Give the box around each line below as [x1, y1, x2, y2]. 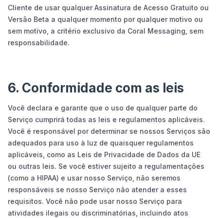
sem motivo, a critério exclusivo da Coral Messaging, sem [8, 26, 203, 35]
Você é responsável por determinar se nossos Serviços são [8, 127, 210, 135]
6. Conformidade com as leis [8, 80, 184, 95]
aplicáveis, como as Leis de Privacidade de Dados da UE [8, 150, 200, 159]
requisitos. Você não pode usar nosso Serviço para [8, 197, 182, 205]
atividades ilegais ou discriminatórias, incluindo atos [8, 208, 188, 217]
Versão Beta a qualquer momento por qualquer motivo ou [8, 15, 203, 23]
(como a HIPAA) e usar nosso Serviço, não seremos [8, 173, 181, 182]
